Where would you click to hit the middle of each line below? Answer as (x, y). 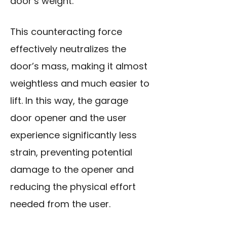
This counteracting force (66, 32)
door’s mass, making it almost (79, 66)
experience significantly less (73, 135)
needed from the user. (60, 204)
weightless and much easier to (80, 84)
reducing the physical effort (73, 187)
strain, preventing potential (71, 153)
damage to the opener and (72, 170)
